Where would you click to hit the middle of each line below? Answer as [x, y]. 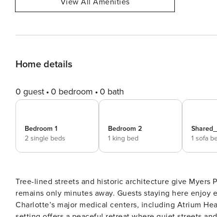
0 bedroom [72, 92]
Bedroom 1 [41, 129]
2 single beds [45, 138]
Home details [44, 64]
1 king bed [123, 138]
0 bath [112, 92]
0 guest [30, 92]
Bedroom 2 [125, 129]
